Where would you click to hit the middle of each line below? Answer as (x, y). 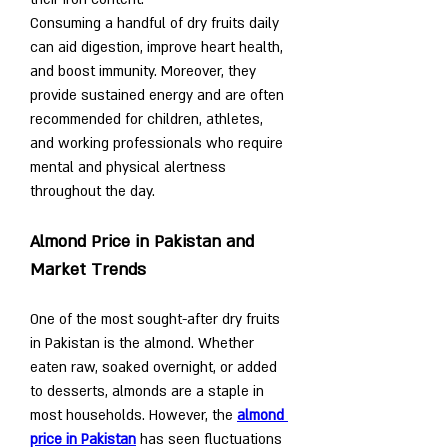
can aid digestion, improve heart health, (156, 47)
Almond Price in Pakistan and (142, 241)
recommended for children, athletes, (146, 119)
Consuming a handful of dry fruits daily (154, 23)
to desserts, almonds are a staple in (147, 391)
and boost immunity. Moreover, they (143, 71)
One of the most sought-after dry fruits (155, 319)
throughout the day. (92, 191)
